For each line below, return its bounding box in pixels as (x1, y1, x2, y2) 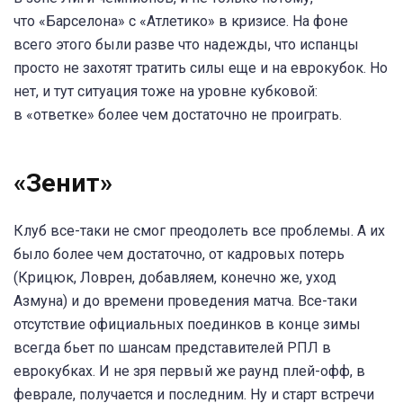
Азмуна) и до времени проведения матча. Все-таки (13, 292, 357, 310)
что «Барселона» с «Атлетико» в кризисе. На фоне (13, 12, 348, 30)
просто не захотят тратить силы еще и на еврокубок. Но (13, 58, 388, 76)
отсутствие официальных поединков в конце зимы (13, 316, 361, 334)
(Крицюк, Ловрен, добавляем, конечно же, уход (13, 269, 336, 287)
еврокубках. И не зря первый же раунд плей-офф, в (13, 363, 365, 381)
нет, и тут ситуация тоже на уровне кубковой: (13, 82, 318, 100)
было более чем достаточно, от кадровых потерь (13, 246, 345, 264)
